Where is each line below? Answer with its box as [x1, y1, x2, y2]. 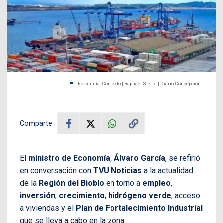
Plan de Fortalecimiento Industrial [76, 203, 203, 213]
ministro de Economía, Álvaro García [28, 153, 165, 163]
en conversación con [20, 166, 93, 176]
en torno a [104, 178, 142, 188]
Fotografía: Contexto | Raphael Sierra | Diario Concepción [78, 81, 201, 87]
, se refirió [165, 153, 200, 163]
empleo [142, 178, 171, 188]
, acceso [171, 191, 200, 201]
